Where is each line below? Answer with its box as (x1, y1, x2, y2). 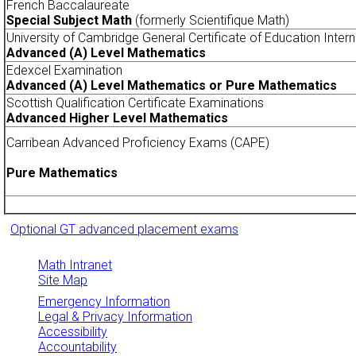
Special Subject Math (6, 13, 135, 29)
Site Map (38, 273, 87, 288)
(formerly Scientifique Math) (135, 13, 289, 29)
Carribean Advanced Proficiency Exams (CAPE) (6, 135, 269, 151)
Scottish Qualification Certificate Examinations (6, 95, 264, 111)
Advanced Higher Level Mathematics (6, 110, 228, 126)
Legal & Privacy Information (38, 309, 192, 325)
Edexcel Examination (6, 63, 122, 79)
